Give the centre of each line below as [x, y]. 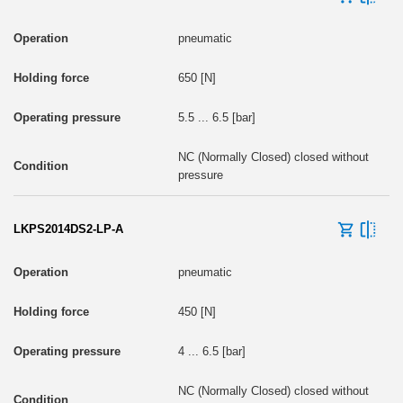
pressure [200, 175]
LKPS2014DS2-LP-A [68, 228]
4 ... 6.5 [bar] [211, 351]
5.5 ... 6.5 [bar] [216, 117]
